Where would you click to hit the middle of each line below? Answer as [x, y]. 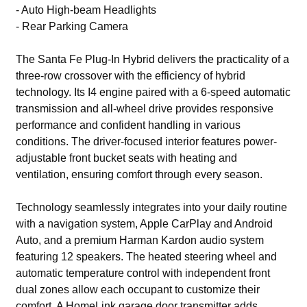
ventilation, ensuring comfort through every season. [139, 174]
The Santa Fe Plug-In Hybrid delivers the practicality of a [153, 59]
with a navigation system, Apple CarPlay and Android [145, 223]
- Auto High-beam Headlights [86, 10]
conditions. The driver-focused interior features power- [147, 141]
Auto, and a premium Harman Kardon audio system [140, 240]
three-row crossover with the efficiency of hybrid [131, 75]
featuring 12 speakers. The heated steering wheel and [147, 256]
